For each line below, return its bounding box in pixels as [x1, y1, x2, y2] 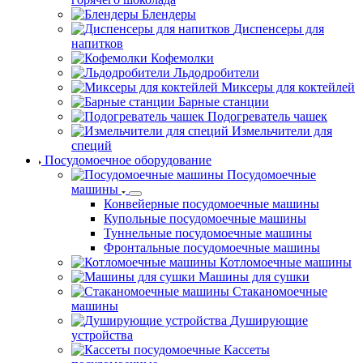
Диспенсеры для [233, 21, 324, 36]
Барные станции [178, 94, 269, 109]
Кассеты [224, 342, 270, 357]
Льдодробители [173, 65, 259, 79]
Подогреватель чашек [207, 109, 327, 123]
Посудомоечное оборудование [45, 152, 211, 167]
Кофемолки [151, 50, 214, 65]
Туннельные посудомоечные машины [104, 225, 312, 240]
